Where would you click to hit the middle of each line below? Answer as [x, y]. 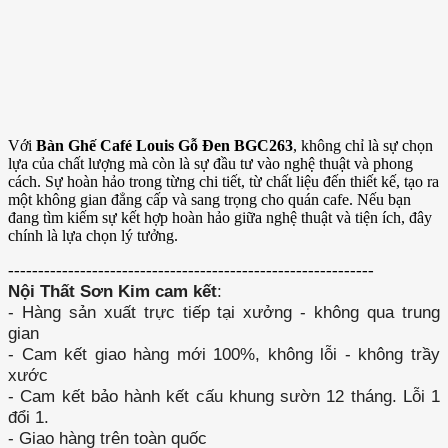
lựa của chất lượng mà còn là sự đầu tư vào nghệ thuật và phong [210, 164]
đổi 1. [28, 417]
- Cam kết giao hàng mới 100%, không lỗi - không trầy [224, 354]
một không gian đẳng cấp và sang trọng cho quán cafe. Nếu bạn [209, 200]
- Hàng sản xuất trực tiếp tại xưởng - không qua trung [224, 312]
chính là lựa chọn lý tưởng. [93, 236]
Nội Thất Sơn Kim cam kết [112, 291]
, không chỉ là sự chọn [363, 146]
